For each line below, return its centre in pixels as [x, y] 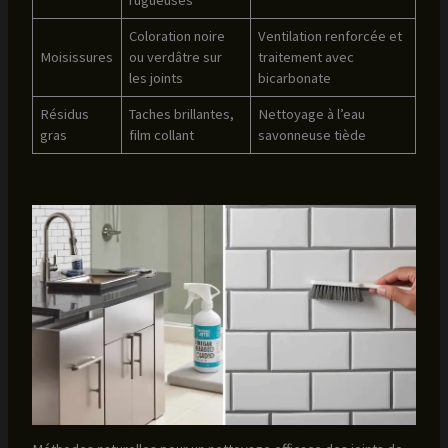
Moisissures [77, 57]
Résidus [65, 114]
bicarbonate [295, 78]
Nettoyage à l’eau [312, 114]
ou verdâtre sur [176, 57]
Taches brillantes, [182, 114]
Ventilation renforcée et [330, 36]
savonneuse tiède [312, 135]
